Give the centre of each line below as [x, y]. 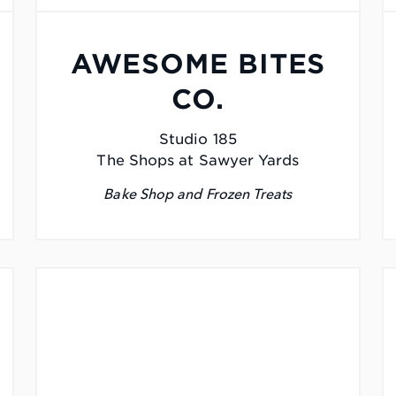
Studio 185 [198, 140]
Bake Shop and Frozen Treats [198, 194]
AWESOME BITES [198, 64]
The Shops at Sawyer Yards [198, 161]
